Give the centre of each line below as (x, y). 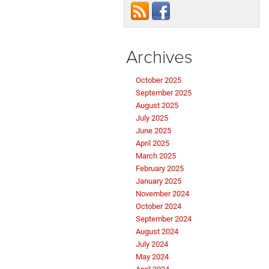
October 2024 (159, 207)
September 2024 (164, 219)
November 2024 (162, 194)
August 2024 (157, 232)
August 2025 (157, 106)
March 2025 (156, 156)
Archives (159, 56)
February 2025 (160, 169)
